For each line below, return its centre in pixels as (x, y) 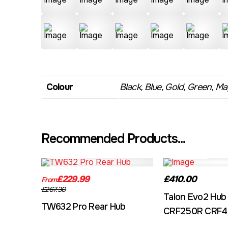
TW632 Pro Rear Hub (83, 207)
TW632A (66, 153)
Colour (60, 87)
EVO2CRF (190, 153)
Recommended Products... (113, 139)
